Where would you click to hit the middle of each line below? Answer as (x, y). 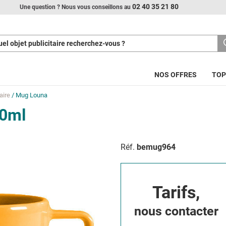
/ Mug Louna (29, 95)
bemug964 (156, 147)
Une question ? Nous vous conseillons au (75, 7)
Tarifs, (176, 192)
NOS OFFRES (176, 75)
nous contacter (176, 211)
